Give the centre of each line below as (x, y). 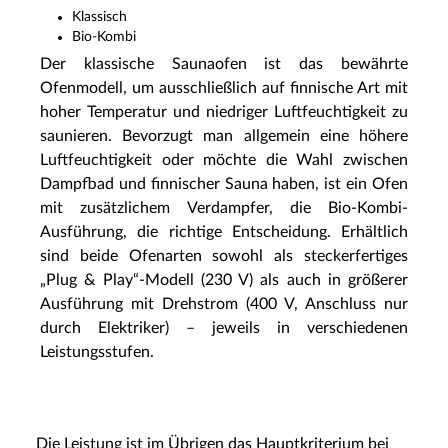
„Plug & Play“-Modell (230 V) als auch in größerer (224, 279)
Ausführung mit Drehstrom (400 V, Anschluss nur (224, 303)
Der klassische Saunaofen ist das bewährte (224, 63)
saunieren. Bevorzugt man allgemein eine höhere (224, 135)
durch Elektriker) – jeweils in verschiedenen (224, 327)
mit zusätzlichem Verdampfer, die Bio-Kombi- (224, 207)
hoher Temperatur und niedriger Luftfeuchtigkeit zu (224, 111)
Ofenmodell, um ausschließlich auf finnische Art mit (224, 87)
